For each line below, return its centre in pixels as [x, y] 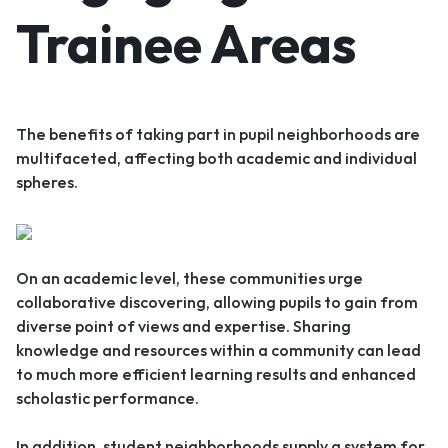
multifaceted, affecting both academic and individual [216, 157]
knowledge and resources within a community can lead [218, 349]
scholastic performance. [107, 397]
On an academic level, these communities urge [189, 277]
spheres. [47, 181]
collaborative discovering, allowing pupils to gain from [217, 301]
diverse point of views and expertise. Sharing [183, 325]
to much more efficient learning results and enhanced [216, 373]
